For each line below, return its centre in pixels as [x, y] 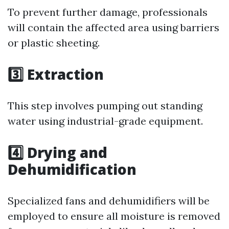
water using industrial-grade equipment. [105, 121]
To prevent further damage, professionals [108, 12]
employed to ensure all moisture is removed [114, 216]
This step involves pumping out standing [105, 106]
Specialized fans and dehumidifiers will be [109, 201]
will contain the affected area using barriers [113, 27]
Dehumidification [72, 169]
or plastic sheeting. [54, 43]
